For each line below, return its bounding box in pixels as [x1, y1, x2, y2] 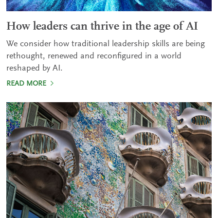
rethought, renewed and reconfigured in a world [6, 52, 182, 61]
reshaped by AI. [6, 64, 63, 73]
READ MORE [6, 80, 49, 88]
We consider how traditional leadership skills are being [6, 40, 205, 49]
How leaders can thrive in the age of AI [6, 21, 199, 33]
